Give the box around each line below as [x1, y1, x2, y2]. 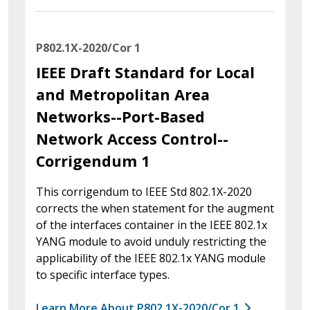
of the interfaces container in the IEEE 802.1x [36, 217, 267, 232]
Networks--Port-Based [36, 106, 205, 127]
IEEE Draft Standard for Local [36, 62, 255, 82]
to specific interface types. [36, 266, 170, 282]
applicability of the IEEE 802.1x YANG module [36, 250, 266, 266]
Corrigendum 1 [36, 150, 149, 171]
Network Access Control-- [36, 128, 228, 149]
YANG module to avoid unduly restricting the [36, 233, 266, 249]
